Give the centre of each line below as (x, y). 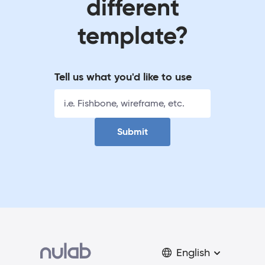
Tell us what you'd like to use (123, 76)
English (193, 252)
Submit (132, 132)
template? (132, 35)
